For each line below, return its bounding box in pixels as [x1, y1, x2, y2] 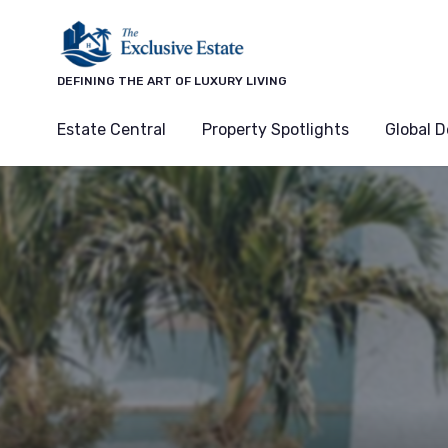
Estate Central [57, 119, 166, 139]
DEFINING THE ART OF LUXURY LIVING [57, 73, 287, 88]
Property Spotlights [202, 119, 349, 139]
